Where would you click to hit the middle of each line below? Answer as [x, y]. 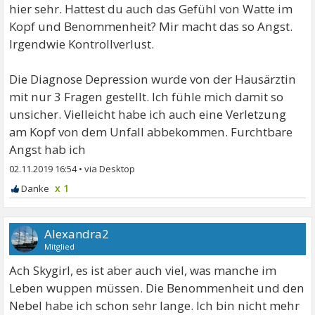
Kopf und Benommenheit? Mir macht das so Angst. [151, 26]
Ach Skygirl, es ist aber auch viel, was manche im [143, 270]
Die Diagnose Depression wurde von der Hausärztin [153, 79]
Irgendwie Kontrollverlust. [82, 44]
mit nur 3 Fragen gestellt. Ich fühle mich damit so [147, 96]
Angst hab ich [48, 149]
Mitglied [60, 246]
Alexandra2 [77, 233]
